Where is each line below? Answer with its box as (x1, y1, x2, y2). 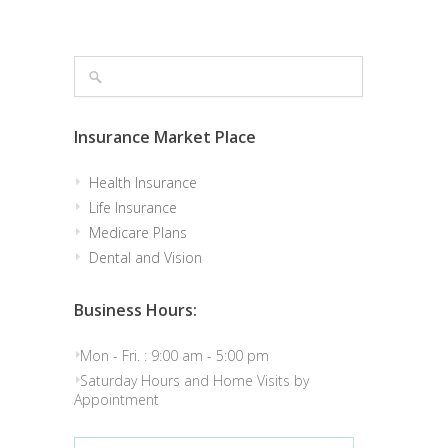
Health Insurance (89, 173, 197, 192)
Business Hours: (74, 299, 197, 321)
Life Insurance (89, 198, 177, 217)
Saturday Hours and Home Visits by (80, 371, 309, 390)
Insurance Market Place (74, 126, 256, 148)
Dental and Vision (89, 248, 202, 267)
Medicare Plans (89, 223, 187, 242)
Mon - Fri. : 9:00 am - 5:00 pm (80, 346, 269, 365)
